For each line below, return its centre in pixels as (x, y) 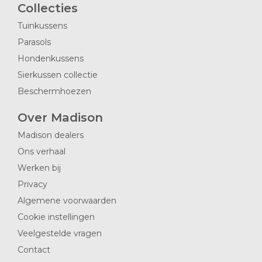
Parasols (34, 42)
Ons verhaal (42, 151)
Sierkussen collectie (58, 75)
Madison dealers (51, 135)
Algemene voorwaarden (67, 201)
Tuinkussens (42, 26)
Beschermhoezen (54, 91)
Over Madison (60, 118)
